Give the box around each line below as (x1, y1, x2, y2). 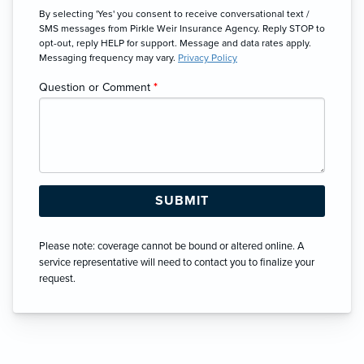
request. (39, 271, 76, 285)
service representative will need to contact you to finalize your (39, 255, 314, 269)
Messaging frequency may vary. (39, 51, 178, 63)
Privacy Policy (178, 51, 237, 63)
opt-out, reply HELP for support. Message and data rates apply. (39, 37, 311, 49)
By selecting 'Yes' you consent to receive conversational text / (39, 7, 310, 19)
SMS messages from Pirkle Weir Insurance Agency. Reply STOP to (39, 22, 325, 34)
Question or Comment (39, 80, 154, 94)
